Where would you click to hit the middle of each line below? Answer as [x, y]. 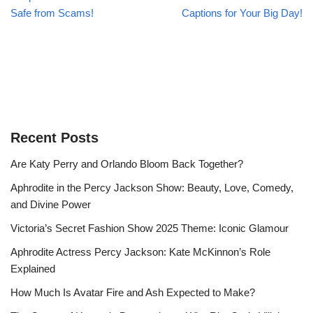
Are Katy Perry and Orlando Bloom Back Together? [127, 164]
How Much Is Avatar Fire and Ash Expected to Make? [133, 293]
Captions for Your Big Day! [242, 13]
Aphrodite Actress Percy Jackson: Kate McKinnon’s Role [140, 252]
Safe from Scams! [52, 13]
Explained [33, 269]
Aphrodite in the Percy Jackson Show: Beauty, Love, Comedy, [152, 188]
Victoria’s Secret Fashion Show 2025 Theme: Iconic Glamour [150, 228]
